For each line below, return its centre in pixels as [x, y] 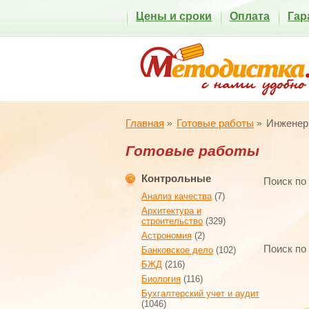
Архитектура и [171, 211]
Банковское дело [177, 250]
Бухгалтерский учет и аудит [200, 293]
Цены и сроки [174, 16]
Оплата [250, 16]
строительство [172, 221]
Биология [161, 279]
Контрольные [176, 178]
